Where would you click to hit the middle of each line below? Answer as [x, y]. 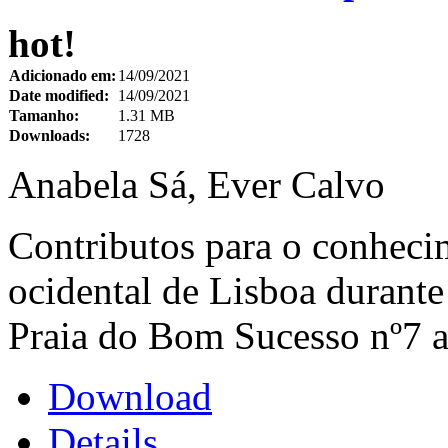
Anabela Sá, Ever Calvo [196, 185]
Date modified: [59, 96]
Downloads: [49, 136]
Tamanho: [44, 116]
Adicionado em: [62, 76]
